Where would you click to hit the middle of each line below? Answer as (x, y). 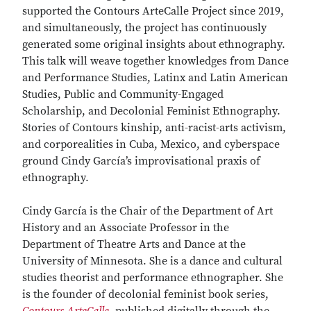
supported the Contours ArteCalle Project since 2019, (153, 11)
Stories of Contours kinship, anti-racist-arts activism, (154, 128)
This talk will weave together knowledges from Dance (155, 61)
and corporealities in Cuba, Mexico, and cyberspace (151, 144)
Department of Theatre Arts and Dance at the (134, 244)
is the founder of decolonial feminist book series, (145, 294)
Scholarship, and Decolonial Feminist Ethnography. (151, 111)
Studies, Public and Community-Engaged (123, 94)
